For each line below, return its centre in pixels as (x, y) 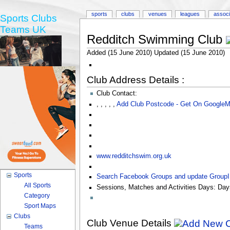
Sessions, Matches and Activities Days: (157, 187)
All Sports (38, 185)
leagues (190, 14)
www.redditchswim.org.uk (134, 156)
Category (37, 196)
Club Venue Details (130, 223)
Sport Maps (40, 206)
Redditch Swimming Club (154, 40)
